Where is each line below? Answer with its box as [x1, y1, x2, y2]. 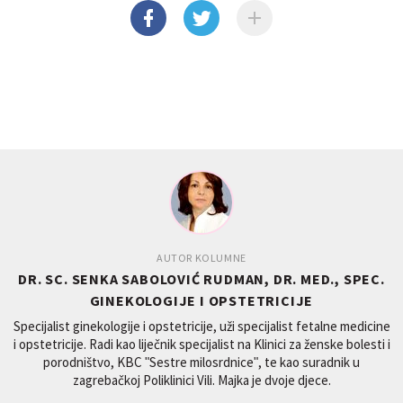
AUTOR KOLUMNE [157, 251, 246, 265]
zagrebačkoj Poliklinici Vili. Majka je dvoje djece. [72, 372, 331, 390]
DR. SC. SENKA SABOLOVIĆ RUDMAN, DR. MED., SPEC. [18, 270, 385, 289]
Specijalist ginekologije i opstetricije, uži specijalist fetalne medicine [13, 318, 390, 336]
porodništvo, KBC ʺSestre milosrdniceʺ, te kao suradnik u [43, 354, 360, 372]
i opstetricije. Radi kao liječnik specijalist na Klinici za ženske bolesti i [13, 336, 390, 354]
